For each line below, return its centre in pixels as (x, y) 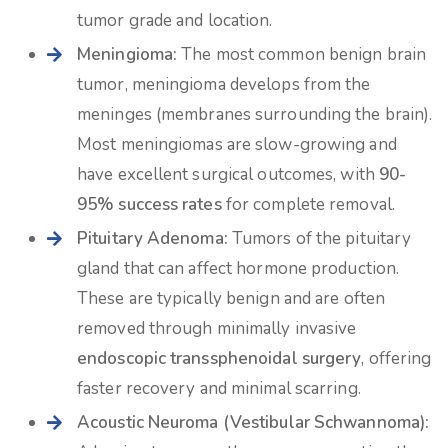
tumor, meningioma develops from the (224, 84)
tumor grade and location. (175, 20)
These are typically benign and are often (231, 298)
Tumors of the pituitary (319, 238)
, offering (396, 358)
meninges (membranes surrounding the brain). (255, 114)
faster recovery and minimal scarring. (219, 388)
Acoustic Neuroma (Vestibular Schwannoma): (253, 422)
